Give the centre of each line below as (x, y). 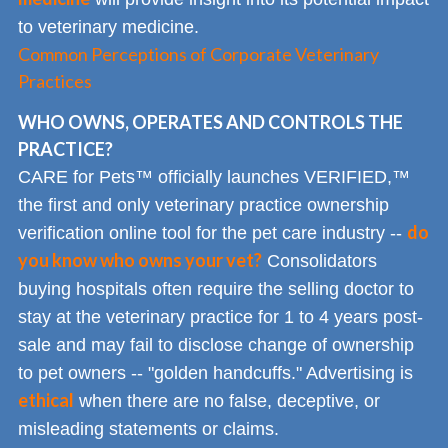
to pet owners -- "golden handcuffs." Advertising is (215, 372)
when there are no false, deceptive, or (227, 400)
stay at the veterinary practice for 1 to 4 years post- (220, 316)
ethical (46, 399)
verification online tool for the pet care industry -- (212, 232)
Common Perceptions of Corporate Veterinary (198, 54)
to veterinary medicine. (108, 27)
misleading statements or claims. (148, 428)
